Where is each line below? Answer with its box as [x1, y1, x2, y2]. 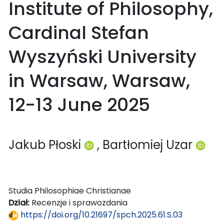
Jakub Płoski [8, 136, 84, 153]
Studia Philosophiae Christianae [8, 184, 131, 196]
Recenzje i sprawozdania [31, 196, 127, 208]
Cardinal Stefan [8, 19, 149, 45]
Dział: [8, 196, 31, 208]
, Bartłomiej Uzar [97, 136, 195, 153]
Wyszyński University [8, 43, 196, 69]
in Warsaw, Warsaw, [8, 67, 190, 93]
